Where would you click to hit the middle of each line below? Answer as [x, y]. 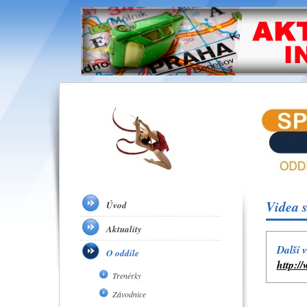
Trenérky [126, 275]
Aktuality [124, 229]
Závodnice [129, 294]
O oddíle [122, 253]
